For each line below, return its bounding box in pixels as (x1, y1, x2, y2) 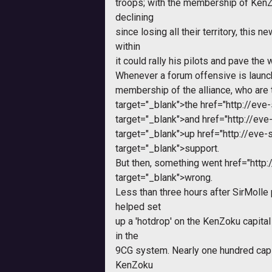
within (115, 40, 140, 52)
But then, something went (115, 157, 225, 169)
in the (115, 229, 138, 242)
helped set (115, 200, 161, 212)
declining (115, 11, 154, 23)
